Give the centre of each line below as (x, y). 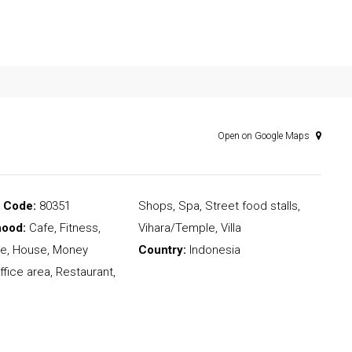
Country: (162, 250)
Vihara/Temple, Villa (189, 228)
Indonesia (213, 250)
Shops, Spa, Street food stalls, (219, 206)
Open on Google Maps (265, 136)
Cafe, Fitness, (64, 228)
